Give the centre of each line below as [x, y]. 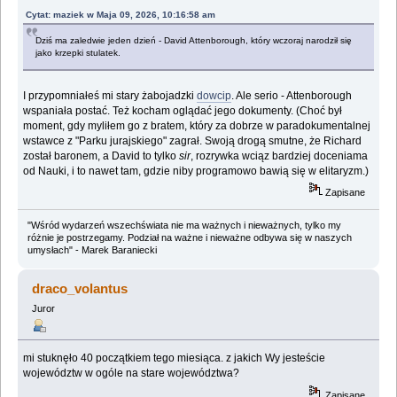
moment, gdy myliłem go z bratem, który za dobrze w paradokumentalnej [197, 125]
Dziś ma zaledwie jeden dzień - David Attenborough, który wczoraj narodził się [194, 40]
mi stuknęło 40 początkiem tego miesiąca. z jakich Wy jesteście [175, 358]
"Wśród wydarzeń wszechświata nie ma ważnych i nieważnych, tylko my [184, 226]
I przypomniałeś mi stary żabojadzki [110, 95]
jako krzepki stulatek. [78, 52]
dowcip [214, 95]
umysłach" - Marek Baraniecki [92, 250]
